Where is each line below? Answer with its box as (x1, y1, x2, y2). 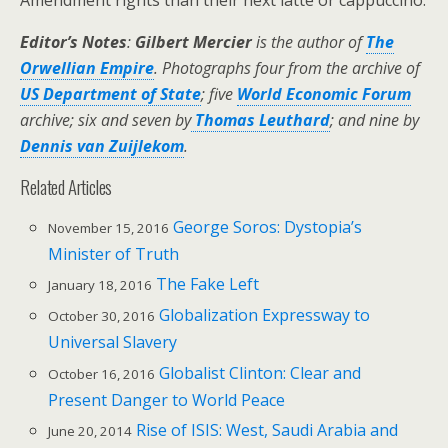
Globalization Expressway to (159, 304, 371, 327)
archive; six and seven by (20, 109, 191, 132)
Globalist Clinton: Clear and (159, 361, 362, 384)
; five (201, 83, 237, 106)
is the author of (252, 31, 366, 54)
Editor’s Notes (20, 31, 127, 54)
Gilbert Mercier (135, 31, 252, 54)
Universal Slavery (48, 331, 178, 354)
